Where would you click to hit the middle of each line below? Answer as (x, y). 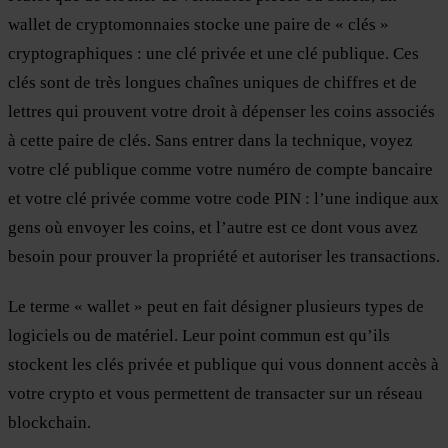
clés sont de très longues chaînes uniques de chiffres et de (212, 82)
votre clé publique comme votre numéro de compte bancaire (220, 169)
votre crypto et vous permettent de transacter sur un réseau (215, 394)
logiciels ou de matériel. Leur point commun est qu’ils (199, 336)
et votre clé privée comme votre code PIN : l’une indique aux (223, 198)
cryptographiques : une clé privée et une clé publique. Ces (213, 53)
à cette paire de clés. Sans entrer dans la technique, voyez (210, 140)
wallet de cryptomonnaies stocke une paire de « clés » (198, 24)
